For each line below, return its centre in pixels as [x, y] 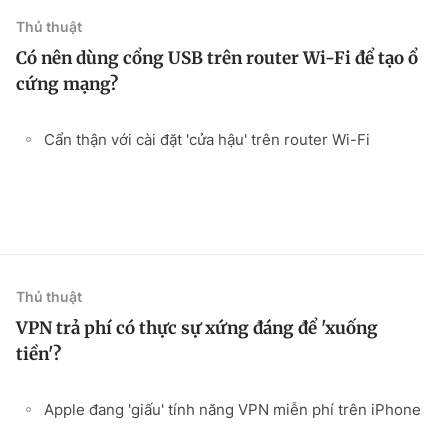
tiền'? [38, 353]
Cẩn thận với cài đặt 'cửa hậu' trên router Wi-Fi [207, 139]
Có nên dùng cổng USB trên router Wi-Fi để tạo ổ [217, 57]
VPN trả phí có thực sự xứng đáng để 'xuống [197, 327]
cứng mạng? [67, 83]
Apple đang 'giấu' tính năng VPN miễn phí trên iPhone [232, 409]
